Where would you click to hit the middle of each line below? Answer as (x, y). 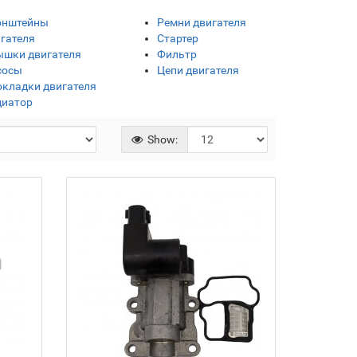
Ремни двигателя (201, 22)
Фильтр (177, 54)
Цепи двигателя (198, 70)
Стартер (177, 38)
